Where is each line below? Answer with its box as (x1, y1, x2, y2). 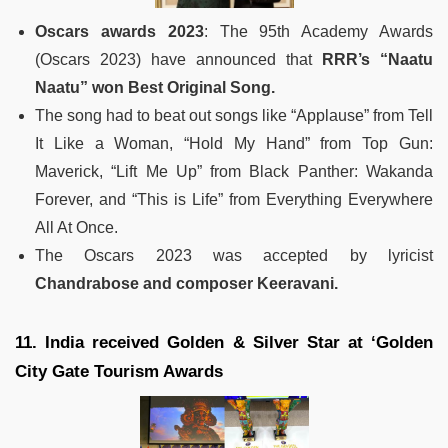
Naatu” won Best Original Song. (35, 78, 275, 96)
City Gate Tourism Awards (15, 361, 223, 381)
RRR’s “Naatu (322, 50, 433, 68)
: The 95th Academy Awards (203, 22, 434, 40)
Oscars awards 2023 (35, 22, 204, 40)
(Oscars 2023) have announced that (35, 50, 322, 68)
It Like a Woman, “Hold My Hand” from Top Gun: (35, 134, 433, 152)
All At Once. (35, 218, 118, 236)
